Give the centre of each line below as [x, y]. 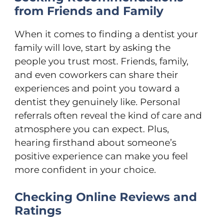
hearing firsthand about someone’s [95, 142]
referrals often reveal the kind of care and [108, 115]
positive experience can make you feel [101, 156]
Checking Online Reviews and [106, 197]
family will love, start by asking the [93, 47]
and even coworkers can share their [96, 75]
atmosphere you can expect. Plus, [92, 129]
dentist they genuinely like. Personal [97, 102]
